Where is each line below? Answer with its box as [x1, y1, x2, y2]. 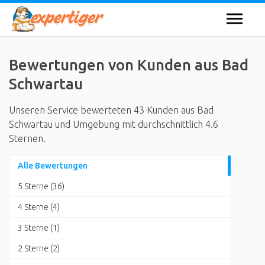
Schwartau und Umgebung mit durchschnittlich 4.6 [9, 119, 218, 130]
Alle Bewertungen [18, 161, 88, 170]
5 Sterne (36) [18, 182, 64, 191]
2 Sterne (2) [18, 244, 60, 253]
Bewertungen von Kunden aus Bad [9, 56, 248, 73]
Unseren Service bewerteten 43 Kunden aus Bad [9, 105, 214, 115]
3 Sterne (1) [18, 223, 60, 232]
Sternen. [9, 133, 46, 144]
